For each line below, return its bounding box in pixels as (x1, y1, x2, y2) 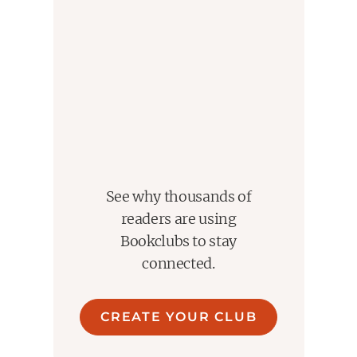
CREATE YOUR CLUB (100, 309, 257, 325)
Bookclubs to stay (120, 232, 237, 251)
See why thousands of (105, 187, 252, 206)
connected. (142, 254, 215, 273)
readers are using (120, 210, 237, 229)
